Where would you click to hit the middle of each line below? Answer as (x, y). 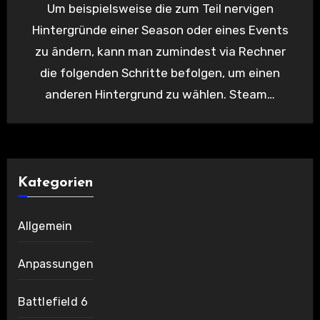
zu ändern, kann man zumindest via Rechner (160, 52)
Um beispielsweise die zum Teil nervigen (51, 9)
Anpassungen (55, 264)
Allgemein (45, 226)
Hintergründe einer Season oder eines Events (160, 30)
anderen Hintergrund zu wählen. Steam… (160, 95)
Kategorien (55, 183)
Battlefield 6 (53, 302)
